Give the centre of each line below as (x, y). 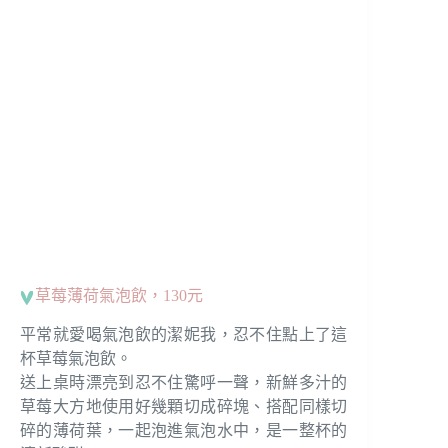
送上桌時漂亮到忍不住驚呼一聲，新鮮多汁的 (184, 382)
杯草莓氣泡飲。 (76, 358)
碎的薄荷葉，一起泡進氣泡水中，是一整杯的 (184, 430)
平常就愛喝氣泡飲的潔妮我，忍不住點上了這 (184, 334)
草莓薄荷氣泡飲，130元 (119, 295)
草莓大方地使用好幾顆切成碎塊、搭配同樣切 (184, 406)
